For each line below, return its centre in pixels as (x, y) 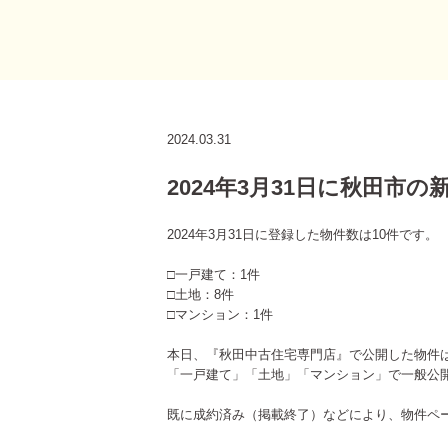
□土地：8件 (200, 294)
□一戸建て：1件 (213, 274)
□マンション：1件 (220, 314)
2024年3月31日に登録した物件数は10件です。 (302, 234)
